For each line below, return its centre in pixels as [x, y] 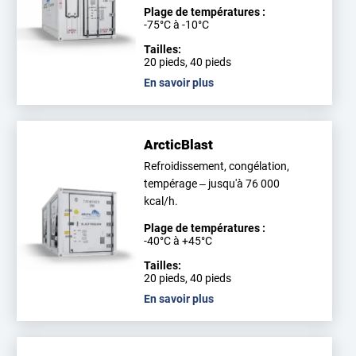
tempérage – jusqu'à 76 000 [212, 184]
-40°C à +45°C [178, 241]
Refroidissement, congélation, [217, 166]
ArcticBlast [179, 145]
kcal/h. [161, 201]
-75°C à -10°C [177, 25]
